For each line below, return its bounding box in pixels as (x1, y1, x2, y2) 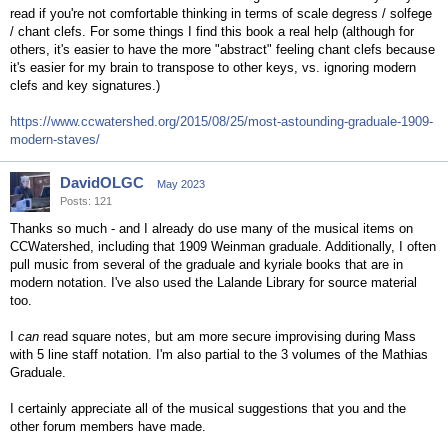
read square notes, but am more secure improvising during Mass (39, 329, 416, 344)
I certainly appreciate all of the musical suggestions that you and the (10, 401, 406, 416)
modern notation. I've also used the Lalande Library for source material (10, 275, 417, 290)
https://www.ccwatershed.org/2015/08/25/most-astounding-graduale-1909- (10, 114, 433, 129)
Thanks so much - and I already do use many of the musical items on (10, 221, 413, 236)
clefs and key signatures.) (10, 78, 160, 93)
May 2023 (157, 178, 205, 190)
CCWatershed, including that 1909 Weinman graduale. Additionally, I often (10, 239, 436, 254)
